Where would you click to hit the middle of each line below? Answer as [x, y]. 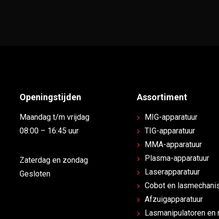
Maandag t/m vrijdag [54, 117]
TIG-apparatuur [170, 131]
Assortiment [162, 97]
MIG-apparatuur [171, 117]
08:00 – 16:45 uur [49, 131]
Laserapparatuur [172, 172]
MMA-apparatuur [173, 145]
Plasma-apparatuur [177, 158]
